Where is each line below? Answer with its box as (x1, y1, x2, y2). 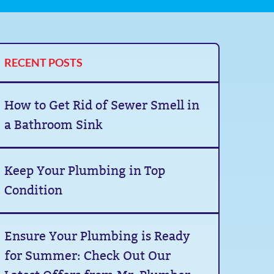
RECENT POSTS (4, 56, 83, 69)
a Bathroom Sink (4, 117, 103, 132)
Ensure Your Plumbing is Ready (4, 229, 191, 243)
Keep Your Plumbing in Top (4, 163, 166, 178)
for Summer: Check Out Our (4, 248, 171, 263)
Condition (4, 183, 63, 198)
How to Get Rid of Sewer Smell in (4, 98, 200, 113)
